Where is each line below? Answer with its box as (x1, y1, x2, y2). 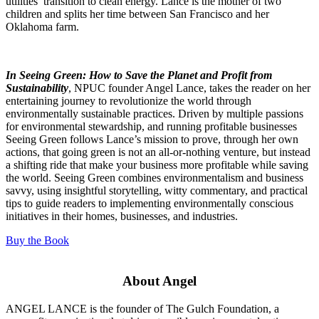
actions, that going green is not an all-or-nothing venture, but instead (6, 146, 310, 159)
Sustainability (6, 82, 68, 95)
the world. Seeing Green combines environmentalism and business (6, 172, 303, 184)
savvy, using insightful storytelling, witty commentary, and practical (6, 184, 308, 197)
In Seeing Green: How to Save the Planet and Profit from (6, 69, 272, 82)
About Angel (122, 273, 197, 289)
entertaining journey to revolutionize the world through (6, 95, 251, 108)
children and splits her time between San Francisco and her (6, 8, 269, 21)
